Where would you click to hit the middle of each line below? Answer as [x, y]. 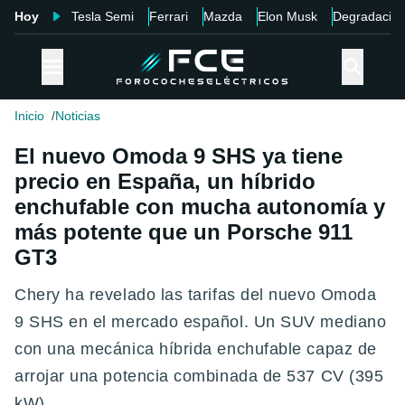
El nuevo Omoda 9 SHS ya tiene [179, 156]
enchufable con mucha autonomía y [200, 207]
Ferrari [169, 16]
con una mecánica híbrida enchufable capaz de [196, 349]
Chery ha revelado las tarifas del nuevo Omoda [196, 295]
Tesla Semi [103, 16]
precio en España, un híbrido [165, 182]
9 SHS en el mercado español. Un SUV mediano [201, 322]
